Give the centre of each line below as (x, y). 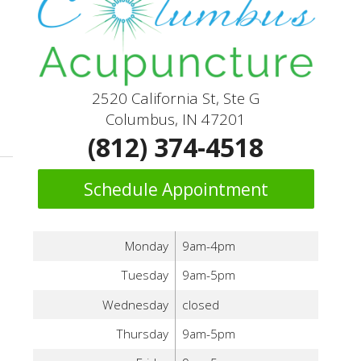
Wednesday (136, 305)
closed (200, 305)
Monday (147, 246)
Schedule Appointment (176, 189)
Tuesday (145, 276)
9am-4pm (208, 246)
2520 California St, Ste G (176, 98)
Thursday (143, 334)
